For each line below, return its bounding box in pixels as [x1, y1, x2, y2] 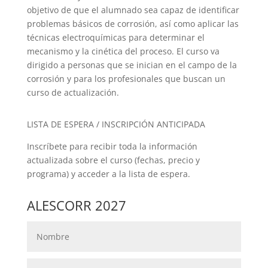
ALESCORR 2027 [26, 196, 126, 215]
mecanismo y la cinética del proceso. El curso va [26, 45, 220, 57]
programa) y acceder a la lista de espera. [26, 168, 190, 180]
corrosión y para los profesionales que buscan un [26, 73, 226, 85]
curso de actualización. [26, 87, 119, 99]
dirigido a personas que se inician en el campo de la [26, 59, 237, 71]
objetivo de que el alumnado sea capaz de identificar [26, 4, 239, 16]
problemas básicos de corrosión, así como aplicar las [26, 18, 239, 30]
